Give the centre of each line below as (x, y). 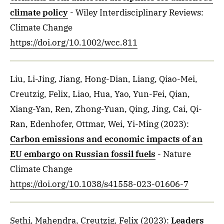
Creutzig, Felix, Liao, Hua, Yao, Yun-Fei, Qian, (100, 94)
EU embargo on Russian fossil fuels (83, 154)
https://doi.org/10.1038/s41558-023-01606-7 (99, 184)
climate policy (39, 12)
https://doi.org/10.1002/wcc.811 (74, 42)
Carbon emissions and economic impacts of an (106, 139)
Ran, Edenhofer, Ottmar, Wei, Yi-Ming (84, 124)
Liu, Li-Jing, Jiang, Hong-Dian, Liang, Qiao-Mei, (104, 79)
